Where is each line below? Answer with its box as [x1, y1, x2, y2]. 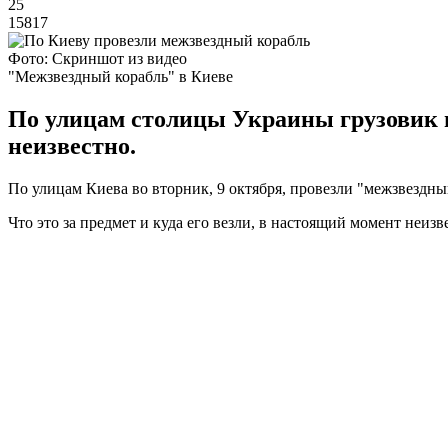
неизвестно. [8, 132, 136, 159]
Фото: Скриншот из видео [8, 49, 187, 67]
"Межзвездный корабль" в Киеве [8, 67, 233, 85]
